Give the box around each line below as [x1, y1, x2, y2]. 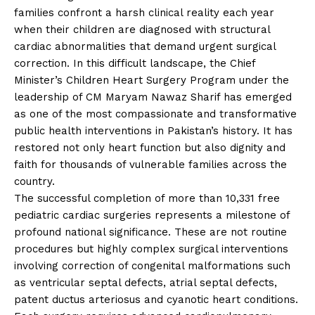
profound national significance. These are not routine [14, 225, 287, 238]
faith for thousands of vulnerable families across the [14, 157, 287, 171]
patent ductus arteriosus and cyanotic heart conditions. [14, 292, 298, 306]
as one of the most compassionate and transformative [14, 107, 297, 120]
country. [14, 174, 55, 188]
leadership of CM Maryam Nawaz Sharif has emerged [14, 90, 292, 103]
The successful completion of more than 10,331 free [14, 191, 280, 205]
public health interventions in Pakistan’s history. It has [14, 124, 292, 137]
